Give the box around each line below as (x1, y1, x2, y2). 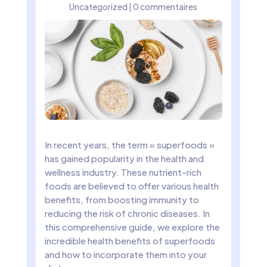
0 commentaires (133, 1, 198, 12)
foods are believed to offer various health (44, 179, 219, 191)
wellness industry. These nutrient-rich (44, 166, 201, 178)
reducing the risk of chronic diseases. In (44, 207, 210, 219)
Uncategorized (69, 1, 128, 12)
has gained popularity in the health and (44, 152, 204, 164)
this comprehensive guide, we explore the (44, 221, 220, 232)
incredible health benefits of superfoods (44, 234, 215, 246)
